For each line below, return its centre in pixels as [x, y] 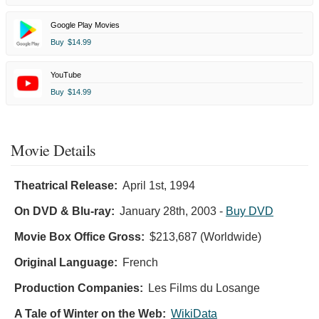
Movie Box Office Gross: [79, 236]
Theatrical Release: [66, 185]
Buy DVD [250, 211]
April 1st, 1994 [159, 185]
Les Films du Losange [204, 288]
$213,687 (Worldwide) [205, 236]
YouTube [66, 74]
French [140, 262]
